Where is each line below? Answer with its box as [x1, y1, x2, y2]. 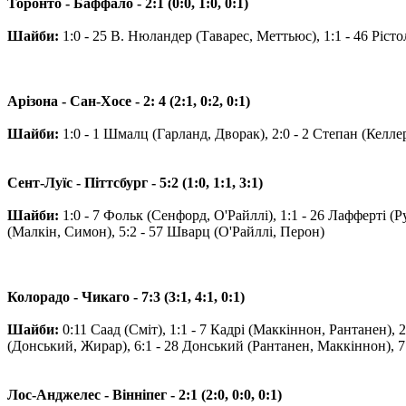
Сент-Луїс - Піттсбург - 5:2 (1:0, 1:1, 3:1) [7, 174, 263, 190]
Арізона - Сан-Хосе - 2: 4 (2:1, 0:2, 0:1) [7, 92, 250, 109]
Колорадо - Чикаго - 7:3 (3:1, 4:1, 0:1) [7, 288, 245, 304]
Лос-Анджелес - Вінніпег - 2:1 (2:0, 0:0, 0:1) [7, 386, 282, 402]
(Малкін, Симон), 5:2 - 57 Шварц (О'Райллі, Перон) [7, 223, 324, 239]
